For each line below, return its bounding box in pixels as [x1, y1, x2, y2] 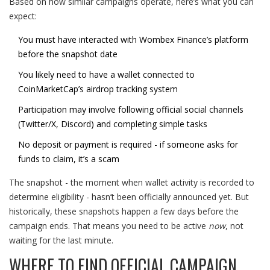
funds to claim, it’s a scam [18, 153, 119, 165]
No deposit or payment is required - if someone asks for [18, 139, 238, 151]
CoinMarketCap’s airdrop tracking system [18, 83, 178, 95]
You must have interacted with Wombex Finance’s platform [18, 34, 248, 46]
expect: [9, 10, 37, 22]
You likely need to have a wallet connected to [18, 69, 195, 81]
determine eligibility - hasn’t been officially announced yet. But [9, 191, 249, 203]
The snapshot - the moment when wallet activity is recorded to [9, 177, 254, 189]
